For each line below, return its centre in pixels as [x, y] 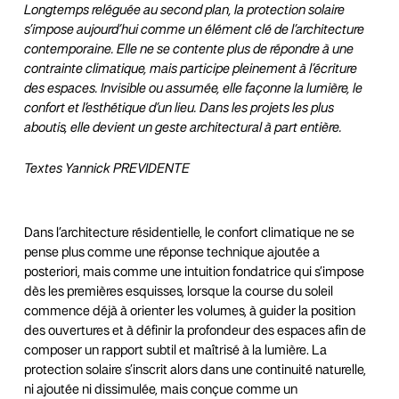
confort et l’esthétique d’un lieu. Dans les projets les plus [179, 109]
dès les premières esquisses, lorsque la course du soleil [178, 292]
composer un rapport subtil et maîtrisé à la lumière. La [175, 351]
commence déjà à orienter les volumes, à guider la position [189, 312]
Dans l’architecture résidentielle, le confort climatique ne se [189, 233]
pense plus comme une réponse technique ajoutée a [171, 253]
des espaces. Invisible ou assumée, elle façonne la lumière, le [193, 89]
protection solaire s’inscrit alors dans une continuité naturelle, [195, 370]
